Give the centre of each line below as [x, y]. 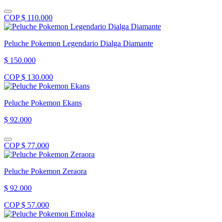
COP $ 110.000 [28, 17]
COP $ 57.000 [27, 205]
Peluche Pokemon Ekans [43, 103]
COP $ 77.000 [27, 145]
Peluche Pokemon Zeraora [45, 171]
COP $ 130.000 [28, 77]
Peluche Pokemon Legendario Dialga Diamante [79, 43]
